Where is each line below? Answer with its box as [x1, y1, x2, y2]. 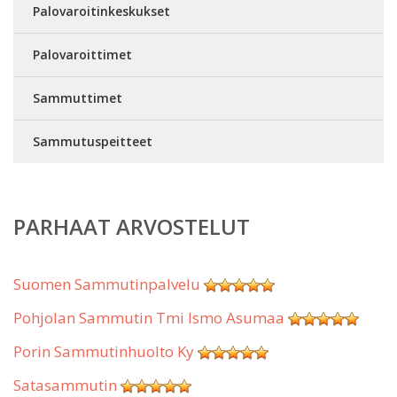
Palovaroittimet [33, 46, 132, 63]
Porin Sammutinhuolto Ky [13, 341, 194, 362]
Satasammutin [13, 375, 117, 395]
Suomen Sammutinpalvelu [13, 274, 200, 294]
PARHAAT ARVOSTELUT [13, 212, 250, 241]
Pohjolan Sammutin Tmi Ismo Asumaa [13, 307, 284, 328]
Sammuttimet [33, 90, 122, 106]
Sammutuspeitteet [33, 133, 152, 150]
